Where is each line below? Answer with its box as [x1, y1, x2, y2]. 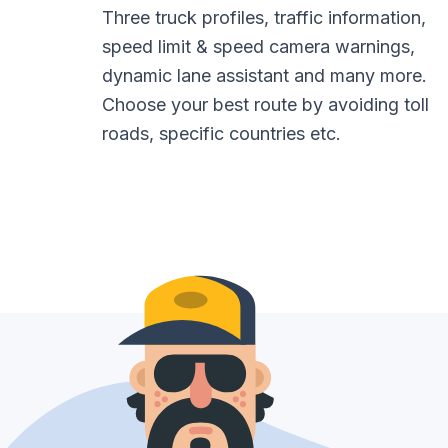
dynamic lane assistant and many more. [102, 65, 427, 86]
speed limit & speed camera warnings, [102, 36, 415, 57]
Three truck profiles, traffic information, [102, 7, 426, 28]
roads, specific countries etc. [102, 123, 341, 144]
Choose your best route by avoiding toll [102, 94, 429, 115]
